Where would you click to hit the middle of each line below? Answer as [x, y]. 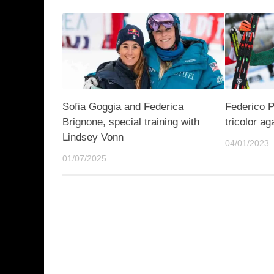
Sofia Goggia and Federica [123, 106]
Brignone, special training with [131, 122]
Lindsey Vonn [93, 137]
